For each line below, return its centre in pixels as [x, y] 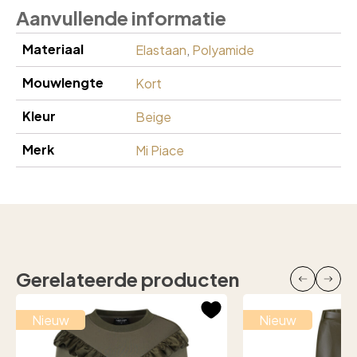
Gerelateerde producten [127, 279]
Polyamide [223, 50]
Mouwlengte [63, 83]
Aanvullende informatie [121, 18]
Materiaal [53, 49]
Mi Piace [160, 151]
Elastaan [161, 50]
